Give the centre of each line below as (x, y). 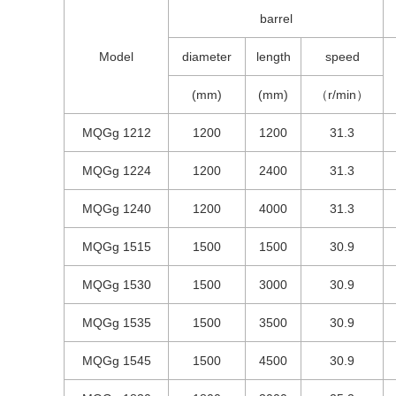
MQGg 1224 (116, 171)
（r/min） (342, 95)
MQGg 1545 (116, 361)
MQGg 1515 (116, 247)
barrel (276, 19)
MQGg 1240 (116, 209)
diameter (207, 57)
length (273, 57)
